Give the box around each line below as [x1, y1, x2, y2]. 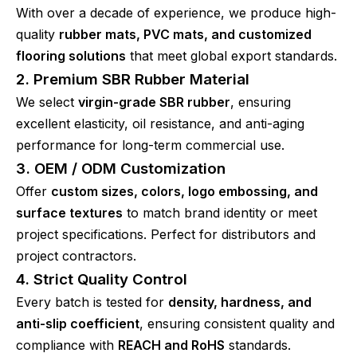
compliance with [16, 337, 118, 353]
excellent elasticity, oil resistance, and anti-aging [16, 116, 304, 131]
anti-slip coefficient [16, 316, 139, 331]
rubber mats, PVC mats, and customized [59, 26, 312, 42]
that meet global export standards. [126, 48, 337, 64]
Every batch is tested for [16, 294, 168, 310]
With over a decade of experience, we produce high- [16, 5, 336, 21]
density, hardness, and [168, 294, 312, 310]
